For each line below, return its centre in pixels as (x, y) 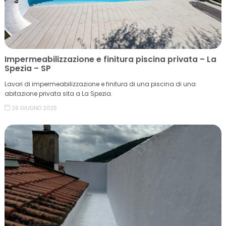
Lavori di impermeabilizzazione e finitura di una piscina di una (100, 84)
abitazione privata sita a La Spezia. (59, 94)
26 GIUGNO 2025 (34, 108)
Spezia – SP (28, 68)
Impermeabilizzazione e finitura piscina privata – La (110, 59)
